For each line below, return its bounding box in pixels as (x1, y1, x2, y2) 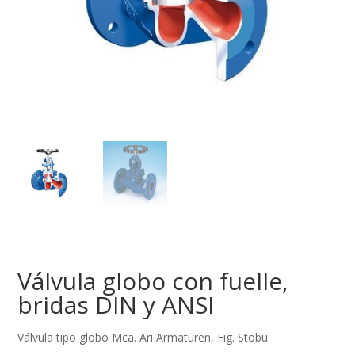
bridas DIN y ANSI (17, 288, 215, 321)
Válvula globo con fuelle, (17, 264, 289, 297)
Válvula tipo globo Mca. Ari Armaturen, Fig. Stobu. (17, 329, 271, 345)
